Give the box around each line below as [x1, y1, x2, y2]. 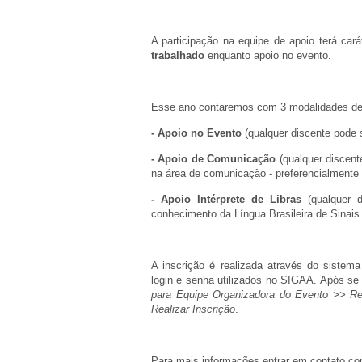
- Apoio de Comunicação [151, 153, 276, 165]
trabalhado [151, 49, 208, 61]
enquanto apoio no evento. [208, 49, 331, 61]
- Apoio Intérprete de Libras [151, 193, 301, 205]
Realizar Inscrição [151, 303, 235, 315]
